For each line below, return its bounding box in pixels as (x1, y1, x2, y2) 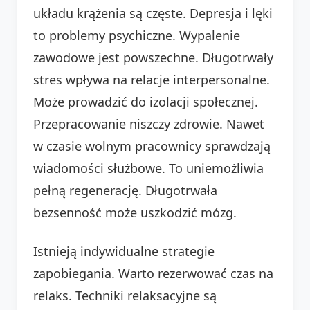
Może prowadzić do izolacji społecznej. (33, 93, 258, 110)
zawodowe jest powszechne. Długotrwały (33, 48, 273, 66)
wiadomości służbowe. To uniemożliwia (33, 159, 264, 176)
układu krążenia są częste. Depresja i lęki (33, 4, 273, 21)
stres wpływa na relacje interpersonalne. (33, 71, 270, 88)
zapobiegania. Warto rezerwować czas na (33, 264, 273, 282)
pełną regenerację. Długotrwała (33, 181, 217, 199)
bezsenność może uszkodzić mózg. (33, 203, 237, 221)
